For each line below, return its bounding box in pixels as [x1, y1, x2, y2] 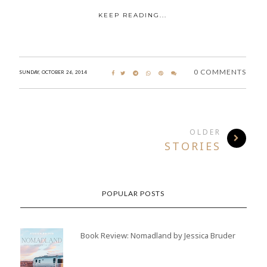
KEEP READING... [98, 11, 167, 20]
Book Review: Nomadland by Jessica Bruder [80, 230, 236, 241]
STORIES [164, 139, 221, 154]
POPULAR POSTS [102, 189, 165, 198]
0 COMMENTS [193, 67, 246, 77]
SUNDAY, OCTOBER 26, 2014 [19, 69, 87, 76]
